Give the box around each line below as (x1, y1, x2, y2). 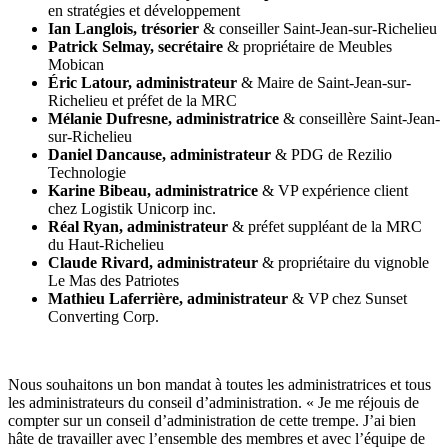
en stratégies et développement (48, 2, 240, 20)
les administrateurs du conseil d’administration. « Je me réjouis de (8, 394, 419, 412)
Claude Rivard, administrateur (48, 254, 262, 272)
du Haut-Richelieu (48, 236, 164, 254)
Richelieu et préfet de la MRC (48, 92, 237, 110)
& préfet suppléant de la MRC (232, 218, 422, 236)
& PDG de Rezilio (275, 146, 392, 164)
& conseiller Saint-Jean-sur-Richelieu (203, 20, 437, 38)
